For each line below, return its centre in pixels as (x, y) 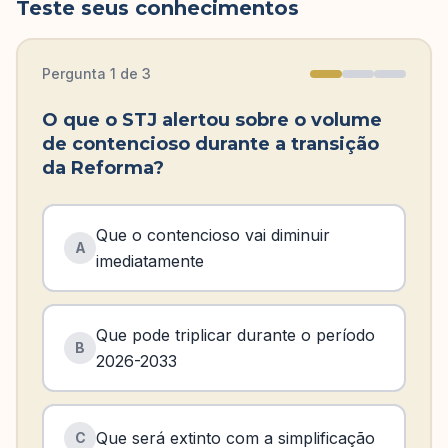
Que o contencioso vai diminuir (213, 235)
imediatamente (150, 261)
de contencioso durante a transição (210, 144)
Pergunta (76, 73)
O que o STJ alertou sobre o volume (212, 120)
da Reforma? (103, 168)
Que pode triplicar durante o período (235, 335)
